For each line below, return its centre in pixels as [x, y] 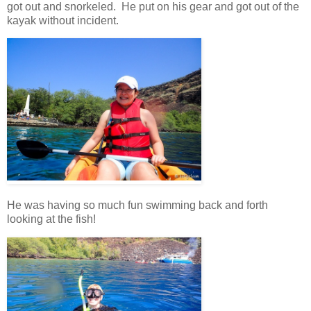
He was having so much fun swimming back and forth [137, 205]
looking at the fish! [54, 219]
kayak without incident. [66, 20]
